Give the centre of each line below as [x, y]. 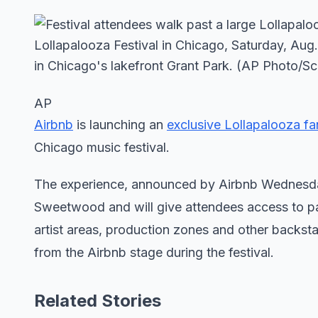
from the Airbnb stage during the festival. [154, 252]
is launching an [120, 125]
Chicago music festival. [102, 147]
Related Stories [98, 301]
